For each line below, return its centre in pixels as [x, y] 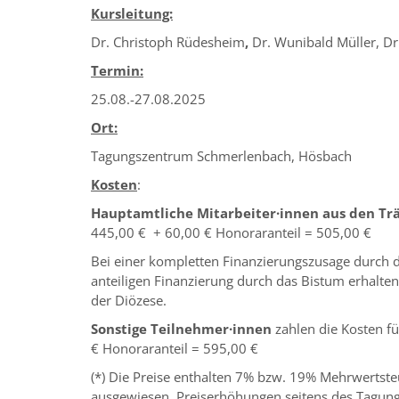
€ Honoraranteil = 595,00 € [175, 349]
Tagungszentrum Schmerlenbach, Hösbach [221, 156]
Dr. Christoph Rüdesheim [168, 42]
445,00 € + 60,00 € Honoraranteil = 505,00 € [231, 233]
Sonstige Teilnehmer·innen [181, 329]
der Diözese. [129, 301]
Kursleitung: [132, 14]
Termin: [117, 71]
